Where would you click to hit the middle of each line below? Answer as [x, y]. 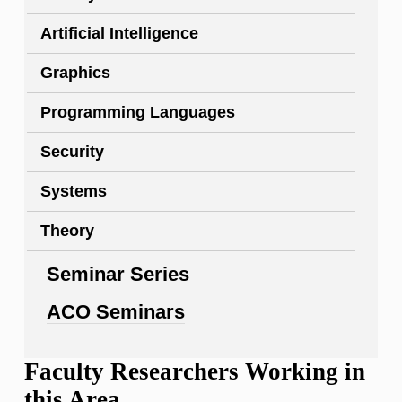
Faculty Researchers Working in [195, 372]
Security [72, 152]
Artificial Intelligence [119, 34]
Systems [74, 192]
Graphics [75, 73]
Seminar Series [118, 275]
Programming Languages [138, 113]
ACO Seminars [116, 312]
